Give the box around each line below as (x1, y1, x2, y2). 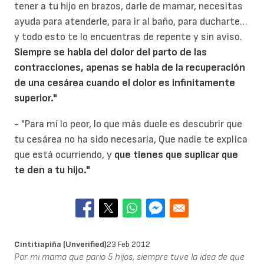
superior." (14, 92, 57, 105)
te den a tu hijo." (14, 163, 90, 176)
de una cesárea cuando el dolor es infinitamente (14, 77, 235, 90)
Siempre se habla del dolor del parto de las (14, 46, 207, 59)
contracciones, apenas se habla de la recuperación (14, 61, 245, 74)
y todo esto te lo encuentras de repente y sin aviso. (14, 31, 242, 44)
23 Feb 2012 (107, 239, 150, 250)
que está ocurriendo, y (14, 148, 114, 161)
